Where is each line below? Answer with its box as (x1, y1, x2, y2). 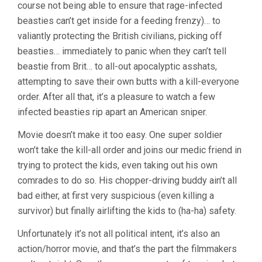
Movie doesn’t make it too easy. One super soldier (18, 129, 222, 140)
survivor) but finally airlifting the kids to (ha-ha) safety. (18, 205, 236, 216)
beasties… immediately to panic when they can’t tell (18, 46, 226, 57)
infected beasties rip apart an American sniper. (18, 106, 207, 118)
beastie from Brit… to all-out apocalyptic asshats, (18, 61, 217, 72)
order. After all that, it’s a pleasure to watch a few (18, 91, 215, 102)
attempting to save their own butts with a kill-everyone (18, 76, 239, 87)
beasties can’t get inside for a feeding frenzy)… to (18, 15, 220, 26)
